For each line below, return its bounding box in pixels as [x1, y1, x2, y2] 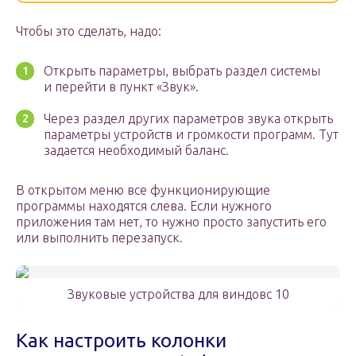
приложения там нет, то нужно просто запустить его [16, 215, 327, 230]
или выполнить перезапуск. [16, 230, 183, 246]
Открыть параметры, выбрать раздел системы [44, 64, 320, 79]
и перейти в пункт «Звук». [44, 79, 199, 95]
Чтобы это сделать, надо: [16, 24, 161, 39]
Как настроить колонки [16, 330, 226, 352]
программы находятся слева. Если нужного [16, 199, 272, 214]
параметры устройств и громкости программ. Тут [44, 127, 339, 142]
